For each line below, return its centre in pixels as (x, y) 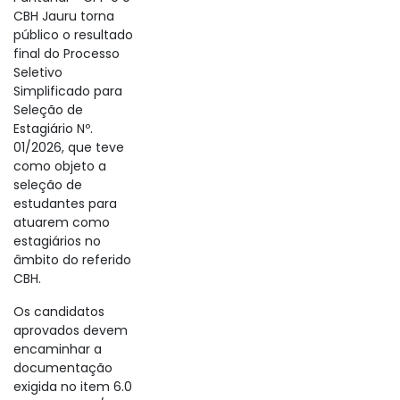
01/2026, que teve (69, 147)
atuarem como (62, 222)
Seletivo (38, 72)
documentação (63, 368)
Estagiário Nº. (53, 129)
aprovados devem (71, 330)
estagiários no (57, 241)
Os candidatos (59, 312)
